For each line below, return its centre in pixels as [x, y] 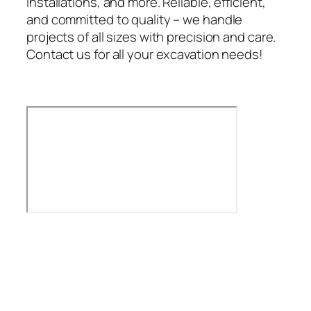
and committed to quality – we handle [135, 20]
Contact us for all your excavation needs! [145, 54]
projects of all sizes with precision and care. [151, 37]
